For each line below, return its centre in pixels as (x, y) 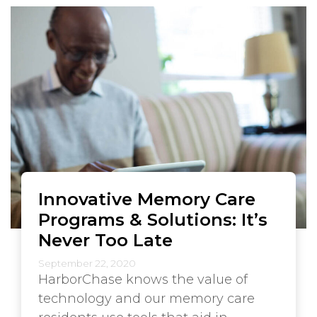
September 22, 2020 (87, 263)
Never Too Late (105, 240)
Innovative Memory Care (147, 198)
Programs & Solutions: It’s (153, 219)
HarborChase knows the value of (143, 279)
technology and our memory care (146, 298)
